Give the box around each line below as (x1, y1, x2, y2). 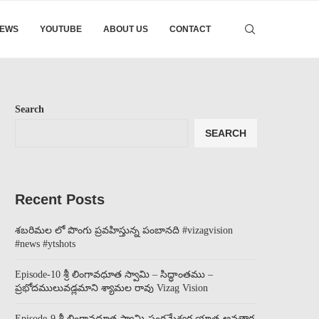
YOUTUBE (40, 24, 82, 34)
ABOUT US (103, 24, 148, 34)
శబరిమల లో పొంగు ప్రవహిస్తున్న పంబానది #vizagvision (15, 225, 233, 236)
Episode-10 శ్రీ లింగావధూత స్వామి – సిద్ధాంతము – (15, 269, 213, 280)
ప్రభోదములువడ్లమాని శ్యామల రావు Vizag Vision (15, 283, 208, 293)
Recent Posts (15, 192, 105, 207)
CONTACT (169, 24, 211, 34)
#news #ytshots (15, 239, 75, 249)
